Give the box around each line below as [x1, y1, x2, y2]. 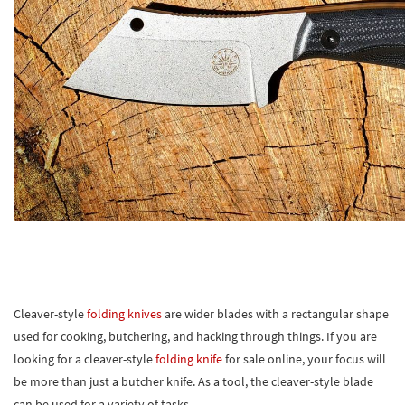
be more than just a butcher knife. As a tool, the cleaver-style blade [14, 372, 373, 390]
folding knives [87, 305, 162, 322]
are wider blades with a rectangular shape [162, 305, 389, 322]
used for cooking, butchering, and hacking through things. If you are [14, 327, 377, 344]
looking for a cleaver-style [14, 350, 155, 367]
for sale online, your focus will [225, 350, 386, 367]
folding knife [155, 350, 225, 367]
